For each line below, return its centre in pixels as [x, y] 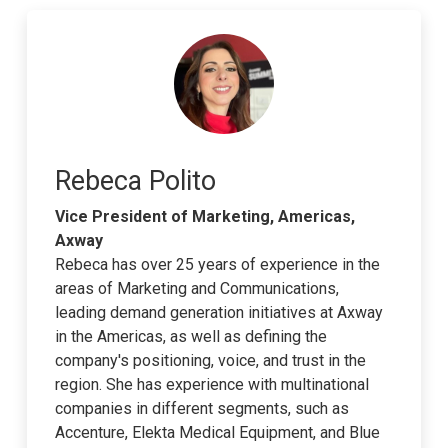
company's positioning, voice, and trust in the [210, 360]
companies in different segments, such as [201, 408]
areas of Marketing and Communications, [196, 288]
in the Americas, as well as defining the [190, 336]
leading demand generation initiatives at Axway [218, 312]
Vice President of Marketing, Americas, [204, 216]
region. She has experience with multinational [211, 384]
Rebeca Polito [135, 180]
